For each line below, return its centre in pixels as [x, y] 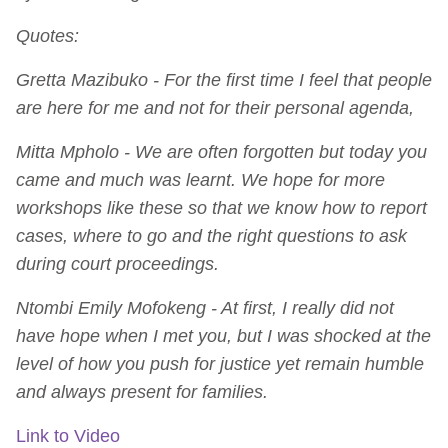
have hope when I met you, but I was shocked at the [223, 335]
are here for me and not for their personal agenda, [215, 107]
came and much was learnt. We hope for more [200, 179]
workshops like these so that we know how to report [221, 207]
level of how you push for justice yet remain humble [220, 363]
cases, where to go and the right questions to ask [211, 235]
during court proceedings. [117, 263]
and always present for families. [142, 391]
